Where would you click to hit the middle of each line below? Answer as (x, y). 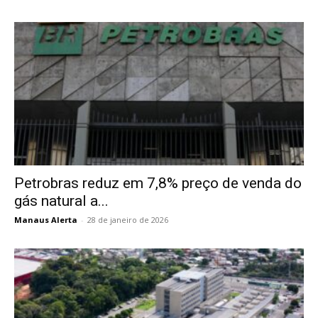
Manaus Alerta (46, 219)
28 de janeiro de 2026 (128, 219)
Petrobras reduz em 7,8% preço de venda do (158, 183)
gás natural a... (61, 201)
